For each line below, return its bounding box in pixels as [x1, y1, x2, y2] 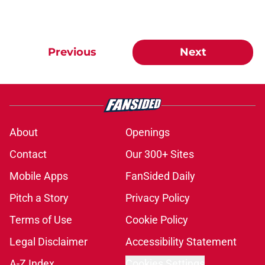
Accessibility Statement [125, 235, 237, 248]
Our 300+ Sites [125, 148, 194, 161]
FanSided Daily [125, 170, 195, 183]
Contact [9, 148, 47, 161]
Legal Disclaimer [9, 235, 88, 248]
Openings [125, 126, 170, 139]
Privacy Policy [125, 192, 190, 205]
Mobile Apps [9, 170, 68, 183]
